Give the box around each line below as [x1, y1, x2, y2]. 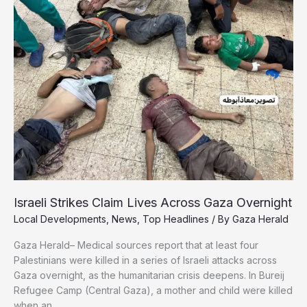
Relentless [13, 30, 60, 42]
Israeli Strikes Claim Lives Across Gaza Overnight [14, 195, 292, 210]
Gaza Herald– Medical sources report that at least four [14, 238, 258, 251]
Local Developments [14, 213, 106, 225]
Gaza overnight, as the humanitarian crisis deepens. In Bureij [14, 269, 284, 281]
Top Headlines [143, 213, 209, 225]
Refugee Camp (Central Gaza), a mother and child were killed [14, 284, 293, 296]
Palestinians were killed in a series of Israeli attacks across [14, 254, 277, 266]
